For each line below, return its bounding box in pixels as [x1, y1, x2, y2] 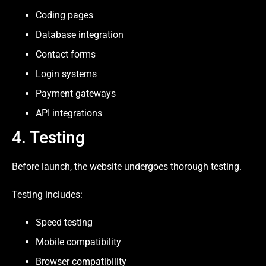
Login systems [36, 68, 97, 80]
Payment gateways [36, 87, 116, 99]
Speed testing [36, 217, 93, 229]
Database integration [36, 28, 123, 40]
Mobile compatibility [36, 236, 121, 248]
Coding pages [36, 9, 93, 21]
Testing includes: [12, 189, 83, 201]
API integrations [36, 107, 102, 119]
